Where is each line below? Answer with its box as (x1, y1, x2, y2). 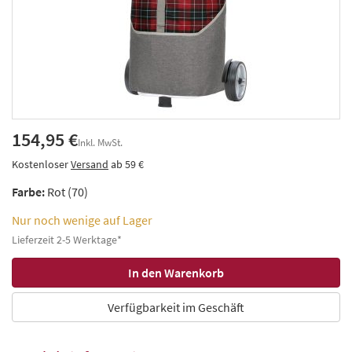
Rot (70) (47, 183, 88, 200)
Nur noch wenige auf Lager (12, 211, 152, 228)
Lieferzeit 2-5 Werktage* (12, 232, 122, 247)
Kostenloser (12, 156, 71, 171)
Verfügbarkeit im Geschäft (108, 299, 244, 315)
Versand (71, 156, 108, 171)
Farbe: (12, 183, 45, 200)
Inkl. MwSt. (78, 135, 123, 149)
